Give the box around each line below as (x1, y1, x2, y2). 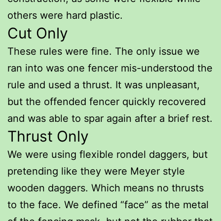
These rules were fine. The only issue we (7, 45, 200, 57)
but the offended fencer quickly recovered (7, 95, 206, 108)
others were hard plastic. (7, 9, 123, 21)
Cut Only (7, 24, 68, 42)
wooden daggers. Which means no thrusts (7, 182, 204, 194)
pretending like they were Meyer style (7, 165, 185, 177)
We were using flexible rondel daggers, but (7, 148, 208, 160)
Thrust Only (7, 127, 89, 145)
